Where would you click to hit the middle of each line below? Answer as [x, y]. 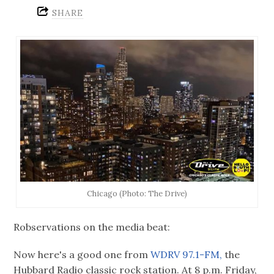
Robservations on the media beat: [92, 227]
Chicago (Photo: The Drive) [137, 193]
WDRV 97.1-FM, [188, 254]
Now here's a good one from [82, 254]
